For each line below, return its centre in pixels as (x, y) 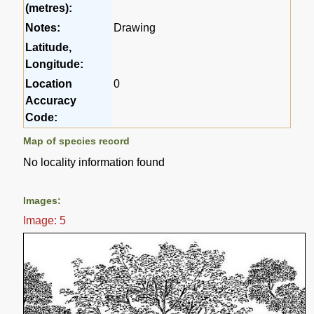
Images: (42, 201)
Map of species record (77, 141)
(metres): (49, 8)
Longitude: (55, 64)
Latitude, (49, 48)
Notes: (43, 28)
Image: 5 (45, 221)
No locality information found (94, 163)
